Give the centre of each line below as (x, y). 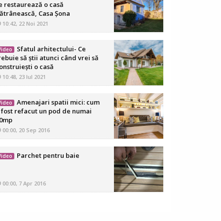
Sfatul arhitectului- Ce (51, 49)
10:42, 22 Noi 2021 (25, 23)
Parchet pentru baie (48, 155)
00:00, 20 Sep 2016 (25, 130)
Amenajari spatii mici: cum (58, 102)
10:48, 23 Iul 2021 (23, 77)
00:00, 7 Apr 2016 (23, 183)
